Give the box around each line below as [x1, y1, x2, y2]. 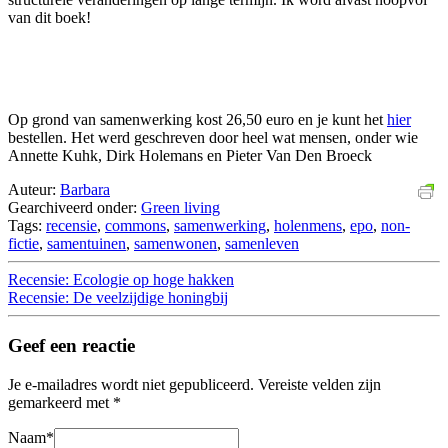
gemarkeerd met [8, 394, 113, 412]
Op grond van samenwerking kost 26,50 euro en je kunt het [8, 110, 387, 128]
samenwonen [134, 234, 217, 252]
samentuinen [47, 234, 126, 252]
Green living [141, 198, 220, 216]
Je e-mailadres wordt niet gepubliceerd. [8, 376, 254, 394]
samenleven [225, 234, 299, 252]
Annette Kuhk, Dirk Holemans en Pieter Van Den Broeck [8, 146, 372, 164]
